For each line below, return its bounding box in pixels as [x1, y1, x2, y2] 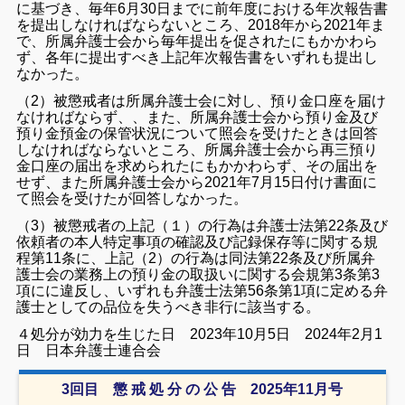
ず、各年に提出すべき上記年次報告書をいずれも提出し [16, 50, 379, 66]
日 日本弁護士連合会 [16, 343, 162, 359]
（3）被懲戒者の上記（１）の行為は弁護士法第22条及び [16, 218, 389, 234]
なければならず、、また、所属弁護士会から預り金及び [16, 109, 379, 126]
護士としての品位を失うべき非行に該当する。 [16, 299, 321, 316]
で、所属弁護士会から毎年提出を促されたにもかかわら [16, 33, 379, 50]
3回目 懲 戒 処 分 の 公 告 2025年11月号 [61, 381, 344, 398]
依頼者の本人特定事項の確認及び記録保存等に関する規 [16, 234, 379, 250]
